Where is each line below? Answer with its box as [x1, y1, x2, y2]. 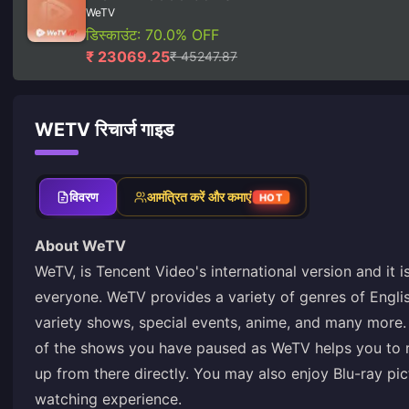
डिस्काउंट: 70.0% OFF [86, 26, 219, 44]
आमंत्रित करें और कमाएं [146, 189, 252, 204]
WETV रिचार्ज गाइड [35, 119, 173, 141]
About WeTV [35, 236, 126, 255]
